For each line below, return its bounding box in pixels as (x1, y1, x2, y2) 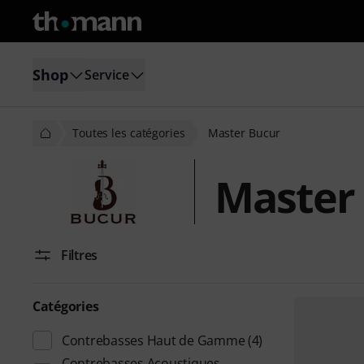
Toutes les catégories (72, 125, 185, 141)
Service (84, 65, 129, 84)
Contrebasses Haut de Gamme (62, 331, 245, 349)
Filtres (61, 246, 98, 264)
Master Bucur (207, 125, 281, 141)
